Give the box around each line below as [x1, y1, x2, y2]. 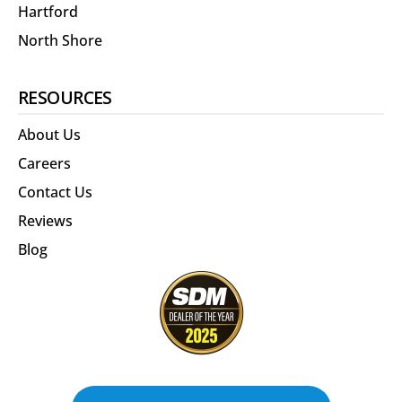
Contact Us [18, 182, 92, 203]
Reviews [18, 211, 73, 232]
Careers [18, 153, 71, 174]
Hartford [18, 2, 78, 22]
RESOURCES [18, 85, 112, 110]
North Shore [18, 31, 102, 51]
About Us [18, 125, 81, 145]
